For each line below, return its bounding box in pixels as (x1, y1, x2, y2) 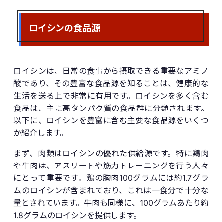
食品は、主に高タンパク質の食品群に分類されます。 (13, 103, 209, 113)
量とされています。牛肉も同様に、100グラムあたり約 (13, 197, 209, 208)
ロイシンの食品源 (29, 20, 101, 34)
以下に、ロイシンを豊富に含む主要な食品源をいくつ (13, 115, 209, 125)
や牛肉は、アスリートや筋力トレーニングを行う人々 (13, 160, 209, 170)
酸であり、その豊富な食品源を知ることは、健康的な (13, 78, 209, 88)
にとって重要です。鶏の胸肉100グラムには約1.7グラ (13, 172, 209, 183)
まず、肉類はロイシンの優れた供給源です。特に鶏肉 (13, 148, 209, 158)
